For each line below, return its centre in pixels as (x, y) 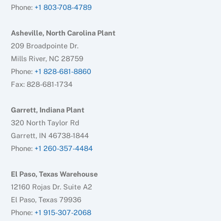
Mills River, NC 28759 (47, 59)
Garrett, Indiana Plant (48, 110)
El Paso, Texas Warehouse (55, 174)
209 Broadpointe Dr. (45, 46)
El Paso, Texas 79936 (46, 200)
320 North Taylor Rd (45, 123)
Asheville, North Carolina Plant (63, 33)
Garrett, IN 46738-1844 (50, 136)
